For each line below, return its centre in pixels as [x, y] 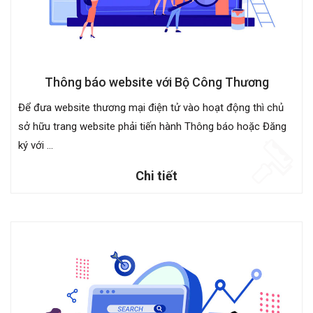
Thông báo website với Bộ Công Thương [156, 82]
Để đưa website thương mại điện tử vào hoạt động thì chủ [151, 107]
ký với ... [36, 145]
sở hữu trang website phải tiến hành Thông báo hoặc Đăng [152, 126]
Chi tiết [156, 175]
